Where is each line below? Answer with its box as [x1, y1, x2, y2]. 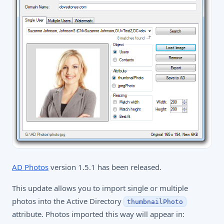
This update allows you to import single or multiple [12, 183, 188, 193]
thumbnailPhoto [127, 198, 183, 206]
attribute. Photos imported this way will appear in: [12, 209, 184, 219]
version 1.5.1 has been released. [48, 162, 161, 172]
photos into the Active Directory [12, 196, 123, 206]
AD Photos [12, 162, 48, 172]
